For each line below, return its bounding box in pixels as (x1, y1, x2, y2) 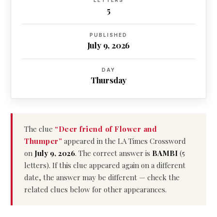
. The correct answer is (75, 148, 152, 158)
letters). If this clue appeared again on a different (24, 160, 186, 170)
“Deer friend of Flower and (55, 124, 157, 134)
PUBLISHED (90, 32, 127, 38)
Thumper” (24, 136, 62, 146)
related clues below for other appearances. (24, 185, 167, 194)
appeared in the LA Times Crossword (62, 136, 186, 146)
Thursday (90, 75, 127, 85)
